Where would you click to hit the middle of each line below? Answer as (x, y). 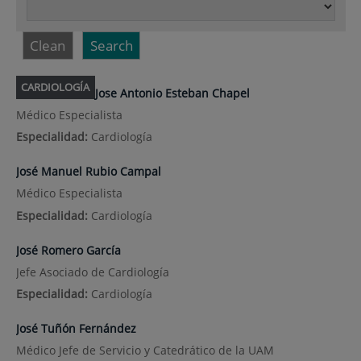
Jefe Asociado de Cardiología (92, 272)
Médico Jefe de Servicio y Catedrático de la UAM (145, 351)
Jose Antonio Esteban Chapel (172, 93)
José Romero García (68, 250)
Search (111, 45)
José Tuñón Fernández (76, 328)
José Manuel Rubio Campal (88, 172)
